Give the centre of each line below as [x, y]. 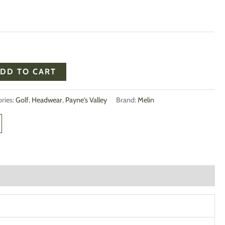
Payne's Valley [86, 100]
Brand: [127, 100]
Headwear [47, 100]
